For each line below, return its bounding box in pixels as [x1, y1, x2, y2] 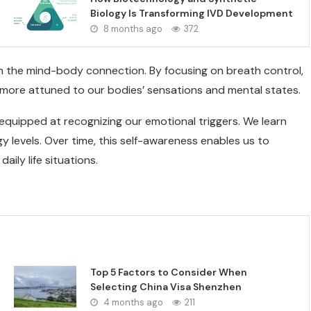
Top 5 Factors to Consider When [90, 266, 248, 278]
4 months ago [101, 296, 164, 308]
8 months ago [101, 23, 163, 35]
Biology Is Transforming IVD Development [90, 7, 294, 19]
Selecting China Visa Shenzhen [90, 280, 242, 293]
